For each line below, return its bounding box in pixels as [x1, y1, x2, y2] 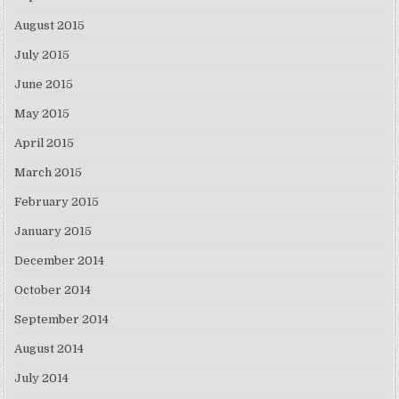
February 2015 [14, 195, 100, 209]
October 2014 [14, 283, 92, 297]
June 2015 [14, 77, 74, 92]
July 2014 [14, 371, 69, 386]
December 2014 [14, 254, 105, 268]
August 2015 [14, 19, 85, 33]
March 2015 [14, 166, 83, 180]
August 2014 [14, 342, 85, 356]
